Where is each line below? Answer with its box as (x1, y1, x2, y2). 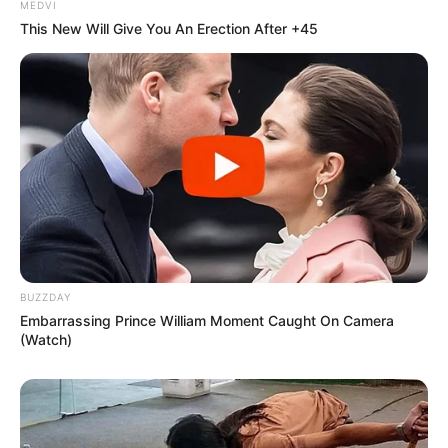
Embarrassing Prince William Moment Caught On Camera (20, 312, 394, 330)
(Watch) (20, 331, 72, 349)
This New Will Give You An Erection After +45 (20, 20, 318, 38)
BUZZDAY (20, 291, 71, 304)
